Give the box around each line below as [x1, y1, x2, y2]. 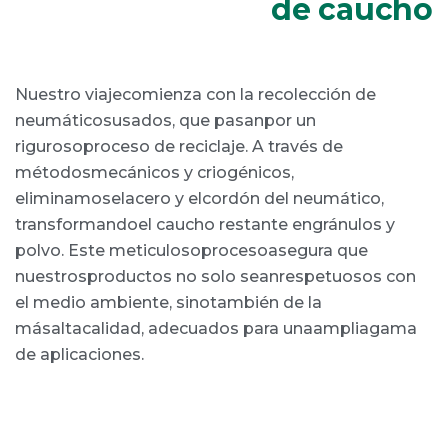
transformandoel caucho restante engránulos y [15, 214, 395, 234]
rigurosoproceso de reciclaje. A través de [15, 136, 343, 156]
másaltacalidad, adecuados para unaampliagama [15, 318, 417, 338]
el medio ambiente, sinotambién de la [15, 292, 322, 312]
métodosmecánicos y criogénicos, [15, 162, 294, 182]
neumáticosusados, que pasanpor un [15, 110, 316, 130]
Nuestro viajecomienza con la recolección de [15, 84, 376, 104]
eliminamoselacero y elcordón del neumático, [15, 188, 384, 208]
